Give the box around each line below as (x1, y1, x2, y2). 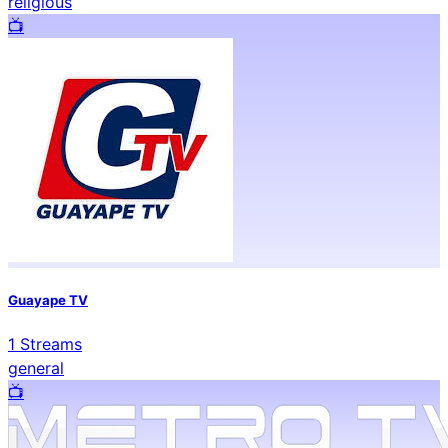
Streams (15, 333, 82, 354)
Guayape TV (8, 291, 88, 308)
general (8, 357, 64, 378)
